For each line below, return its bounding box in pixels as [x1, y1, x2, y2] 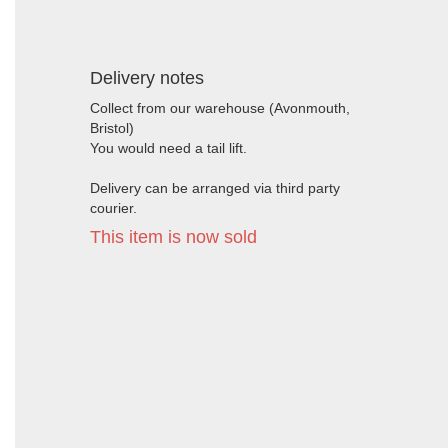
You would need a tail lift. [90, 140, 247, 156]
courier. [90, 200, 137, 216]
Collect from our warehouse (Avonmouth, [90, 100, 350, 116]
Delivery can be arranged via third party [90, 180, 340, 196]
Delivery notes [90, 68, 204, 88]
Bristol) [90, 120, 134, 136]
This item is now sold [90, 227, 257, 247]
